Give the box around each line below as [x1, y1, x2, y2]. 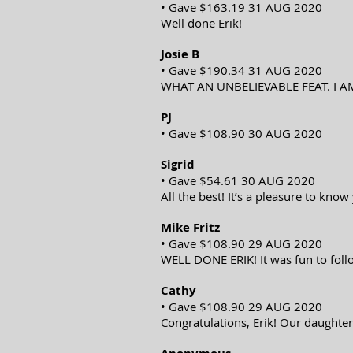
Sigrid [161, 156, 195, 173]
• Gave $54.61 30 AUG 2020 [161, 173, 315, 188]
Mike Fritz [161, 219, 223, 236]
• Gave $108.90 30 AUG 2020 [161, 125, 322, 141]
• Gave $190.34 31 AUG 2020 [161, 62, 322, 78]
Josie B [161, 46, 199, 62]
